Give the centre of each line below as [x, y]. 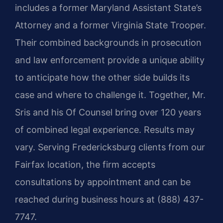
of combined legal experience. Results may [105, 129]
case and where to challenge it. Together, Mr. [110, 95]
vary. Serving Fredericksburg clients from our [110, 147]
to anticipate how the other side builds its [102, 77]
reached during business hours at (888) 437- [109, 199]
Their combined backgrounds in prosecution [108, 42]
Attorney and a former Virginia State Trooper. [111, 25]
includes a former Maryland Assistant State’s [108, 7]
